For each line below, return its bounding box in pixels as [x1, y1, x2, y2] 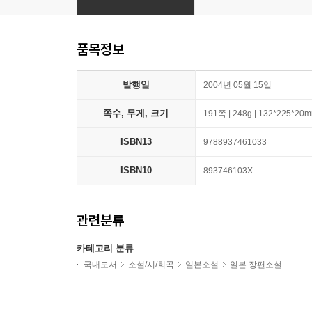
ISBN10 [120, 164, 152, 175]
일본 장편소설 [230, 259, 282, 270]
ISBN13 [120, 136, 152, 147]
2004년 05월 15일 [203, 79, 272, 90]
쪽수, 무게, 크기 [103, 107, 169, 118]
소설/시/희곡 [128, 259, 174, 270]
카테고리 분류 [77, 242, 134, 253]
